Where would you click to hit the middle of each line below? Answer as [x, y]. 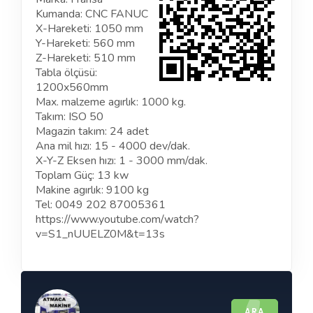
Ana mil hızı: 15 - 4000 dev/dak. [113, 146]
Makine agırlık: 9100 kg [92, 190]
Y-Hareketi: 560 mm [85, 44]
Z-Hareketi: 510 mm [86, 58]
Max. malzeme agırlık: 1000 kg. [111, 102]
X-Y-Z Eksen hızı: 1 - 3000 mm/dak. [122, 161]
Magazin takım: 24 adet [92, 132]
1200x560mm [72, 88]
